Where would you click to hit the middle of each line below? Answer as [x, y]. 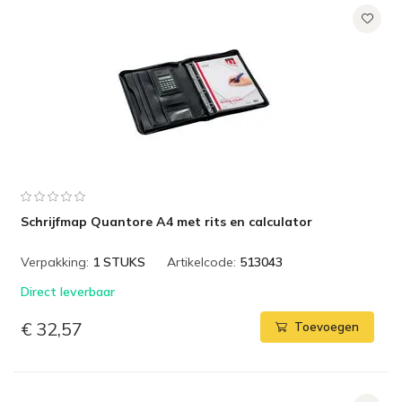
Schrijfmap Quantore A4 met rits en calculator [166, 222]
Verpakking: [55, 262]
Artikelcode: [201, 262]
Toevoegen [327, 327]
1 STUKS [119, 262]
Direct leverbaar [68, 292]
